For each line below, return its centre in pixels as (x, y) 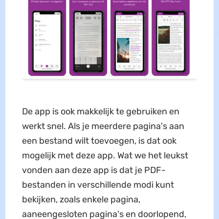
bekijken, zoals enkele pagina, (81, 199)
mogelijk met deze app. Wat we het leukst (105, 155)
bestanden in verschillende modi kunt (98, 185)
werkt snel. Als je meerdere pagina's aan (103, 126)
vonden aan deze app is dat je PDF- (94, 170)
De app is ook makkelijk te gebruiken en (100, 111)
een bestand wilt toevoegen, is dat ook (99, 141)
